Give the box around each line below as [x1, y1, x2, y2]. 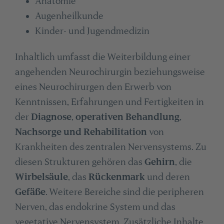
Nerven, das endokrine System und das [14, 201, 175, 212]
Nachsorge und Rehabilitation [14, 126, 147, 137]
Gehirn [144, 156, 175, 167]
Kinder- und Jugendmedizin [34, 25, 149, 36]
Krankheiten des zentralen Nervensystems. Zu [14, 141, 206, 152]
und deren [146, 171, 190, 182]
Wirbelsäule [14, 171, 68, 182]
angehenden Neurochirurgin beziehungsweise [14, 66, 205, 77]
